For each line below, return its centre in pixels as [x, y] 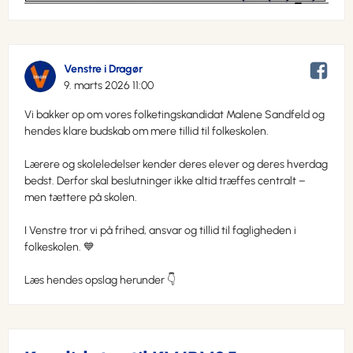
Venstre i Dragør [103, 69]
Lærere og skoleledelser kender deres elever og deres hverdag [176, 164]
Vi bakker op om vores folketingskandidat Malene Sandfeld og [175, 114]
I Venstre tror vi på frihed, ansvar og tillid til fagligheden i [160, 230]
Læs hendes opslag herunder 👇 [100, 280]
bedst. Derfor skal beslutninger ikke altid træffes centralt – [165, 180]
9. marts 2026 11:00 [109, 85]
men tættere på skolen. [81, 197]
